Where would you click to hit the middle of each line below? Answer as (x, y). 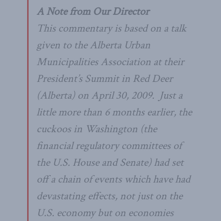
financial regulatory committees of (109, 146)
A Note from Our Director (93, 11)
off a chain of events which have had (113, 179)
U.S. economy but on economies (105, 213)
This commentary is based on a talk (111, 28)
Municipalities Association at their (110, 62)
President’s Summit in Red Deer (105, 78)
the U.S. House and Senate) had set (110, 162)
